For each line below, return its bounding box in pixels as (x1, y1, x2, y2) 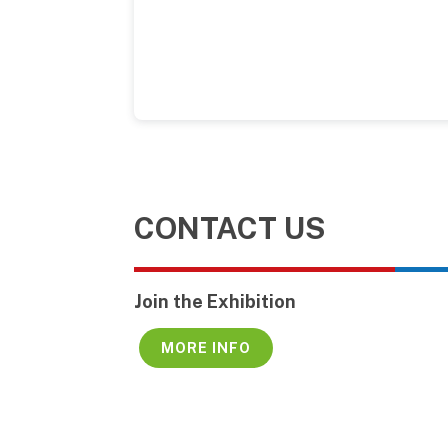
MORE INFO (161, 340, 251, 357)
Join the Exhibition (134, 291, 296, 313)
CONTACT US (134, 210, 326, 247)
